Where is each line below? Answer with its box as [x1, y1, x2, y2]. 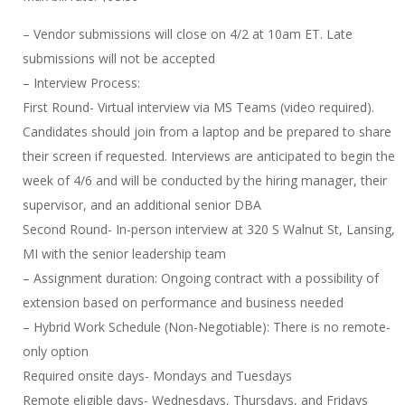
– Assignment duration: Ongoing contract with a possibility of [23, 269, 379, 287]
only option [23, 343, 89, 360]
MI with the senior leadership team [23, 245, 226, 262]
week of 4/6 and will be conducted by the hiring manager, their [23, 172, 387, 189]
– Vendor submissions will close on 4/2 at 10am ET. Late [23, 25, 353, 42]
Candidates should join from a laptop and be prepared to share [23, 123, 391, 140]
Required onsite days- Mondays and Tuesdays [23, 367, 292, 384]
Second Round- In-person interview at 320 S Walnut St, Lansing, [23, 221, 395, 238]
